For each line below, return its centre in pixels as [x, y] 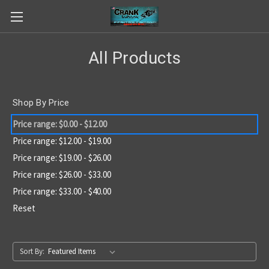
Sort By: [32, 251]
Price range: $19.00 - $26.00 [62, 157]
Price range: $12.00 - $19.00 [62, 141]
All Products [134, 58]
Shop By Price [41, 103]
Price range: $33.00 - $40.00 [62, 191]
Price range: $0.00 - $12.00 [60, 124]
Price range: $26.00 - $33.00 [62, 174]
